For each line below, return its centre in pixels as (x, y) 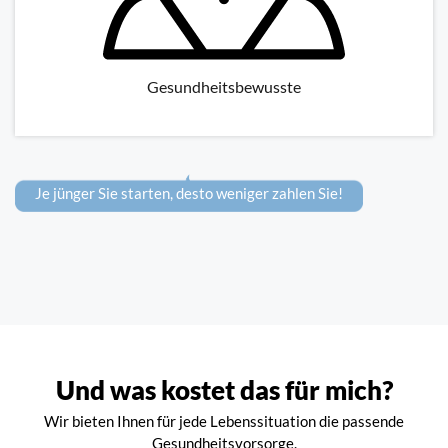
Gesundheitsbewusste (224, 87)
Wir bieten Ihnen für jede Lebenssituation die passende (224, 421)
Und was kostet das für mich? (224, 390)
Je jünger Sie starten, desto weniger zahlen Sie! (189, 193)
